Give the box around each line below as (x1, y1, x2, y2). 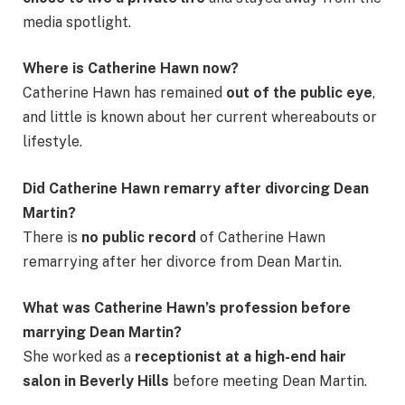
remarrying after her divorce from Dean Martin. (23, 252, 342, 270)
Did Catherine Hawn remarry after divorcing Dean (23, 179, 369, 197)
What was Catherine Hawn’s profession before (23, 299, 351, 317)
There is (23, 228, 81, 246)
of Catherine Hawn (196, 228, 325, 246)
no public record (81, 228, 196, 246)
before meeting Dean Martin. (169, 372, 367, 391)
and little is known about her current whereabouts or (23, 108, 377, 127)
